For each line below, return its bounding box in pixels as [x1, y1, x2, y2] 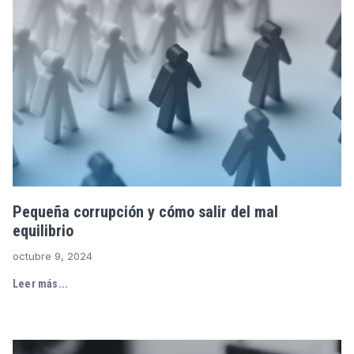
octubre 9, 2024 [13, 249, 92, 262]
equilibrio [13, 220, 73, 240]
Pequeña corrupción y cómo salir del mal [13, 201, 278, 221]
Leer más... [13, 277, 69, 290]
